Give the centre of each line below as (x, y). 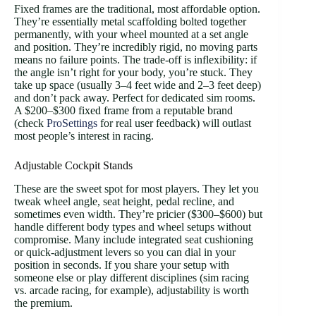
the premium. (43, 303)
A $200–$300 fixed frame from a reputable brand (123, 111)
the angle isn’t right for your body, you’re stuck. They (133, 73)
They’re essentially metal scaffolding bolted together (130, 22)
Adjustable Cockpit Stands (73, 166)
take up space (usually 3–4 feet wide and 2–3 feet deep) (138, 85)
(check (30, 123)
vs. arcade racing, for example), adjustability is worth (132, 290)
